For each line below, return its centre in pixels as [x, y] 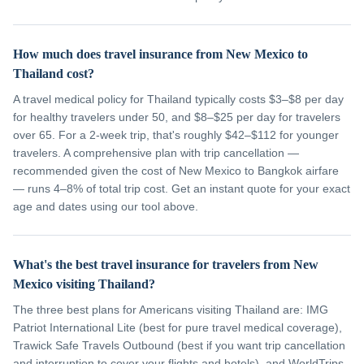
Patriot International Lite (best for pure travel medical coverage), [178, 327]
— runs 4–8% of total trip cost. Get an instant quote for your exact [182, 188]
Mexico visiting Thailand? [84, 284]
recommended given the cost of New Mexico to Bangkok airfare [176, 171]
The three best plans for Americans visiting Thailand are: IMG [171, 310]
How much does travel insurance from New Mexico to [160, 54]
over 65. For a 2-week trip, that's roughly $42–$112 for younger [176, 135]
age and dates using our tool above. [106, 206]
